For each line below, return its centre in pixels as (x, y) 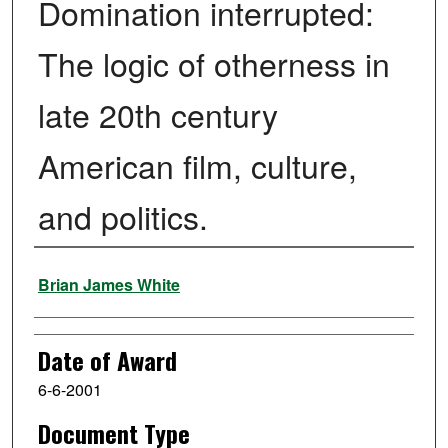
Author (62, 274)
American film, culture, (197, 165)
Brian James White (108, 285)
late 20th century (157, 114)
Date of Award (107, 360)
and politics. (122, 216)
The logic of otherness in (213, 63)
